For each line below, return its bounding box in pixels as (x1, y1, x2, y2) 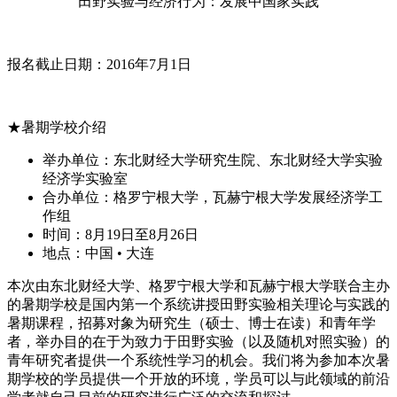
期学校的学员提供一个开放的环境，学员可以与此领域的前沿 (7, 370, 390, 386)
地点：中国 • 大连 (43, 245, 154, 261)
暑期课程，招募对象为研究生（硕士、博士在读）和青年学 (7, 315, 376, 331)
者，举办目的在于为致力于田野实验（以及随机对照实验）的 (7, 333, 390, 349)
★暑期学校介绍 (7, 119, 106, 135)
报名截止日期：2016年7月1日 (7, 56, 191, 72)
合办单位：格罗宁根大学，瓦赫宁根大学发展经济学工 (43, 189, 383, 205)
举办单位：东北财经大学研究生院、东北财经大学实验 (43, 152, 383, 167)
